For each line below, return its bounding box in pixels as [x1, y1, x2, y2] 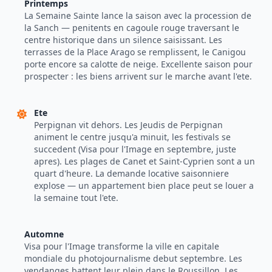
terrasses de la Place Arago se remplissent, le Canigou [24, 46, 246, 58]
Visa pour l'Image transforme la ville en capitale [24, 240, 219, 252]
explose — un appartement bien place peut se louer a [34, 180, 254, 191]
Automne [24, 228, 64, 240]
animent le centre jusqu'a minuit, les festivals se [34, 131, 231, 143]
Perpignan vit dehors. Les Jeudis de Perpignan [34, 119, 223, 131]
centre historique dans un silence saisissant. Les [24, 34, 222, 46]
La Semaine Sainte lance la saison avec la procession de [24, 10, 251, 21]
